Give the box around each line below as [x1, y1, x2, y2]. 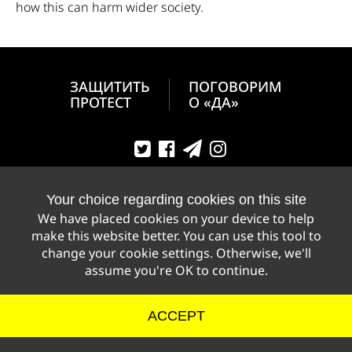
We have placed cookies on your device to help [38, 210, 314, 227]
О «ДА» [189, 93, 239, 112]
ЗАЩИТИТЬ [70, 77, 150, 97]
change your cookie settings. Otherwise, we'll [41, 244, 311, 262]
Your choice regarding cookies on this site [46, 192, 306, 207]
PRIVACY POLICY [72, 289, 157, 305]
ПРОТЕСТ [70, 93, 131, 112]
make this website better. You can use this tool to [31, 227, 321, 244]
